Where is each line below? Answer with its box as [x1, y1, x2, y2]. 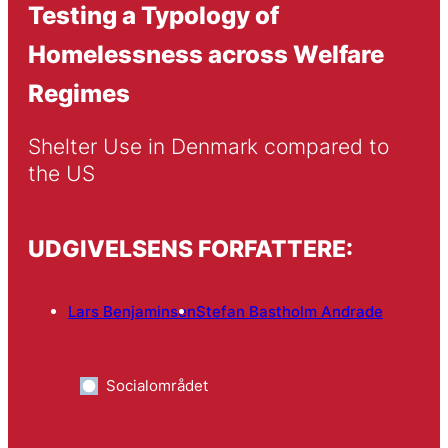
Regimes [27, 77, 130, 108]
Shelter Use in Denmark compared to [27, 134, 389, 160]
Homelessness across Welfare [27, 38, 384, 69]
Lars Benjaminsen [67, 302, 196, 322]
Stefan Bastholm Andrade [195, 302, 383, 322]
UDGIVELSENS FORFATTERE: [27, 234, 353, 262]
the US [27, 161, 95, 187]
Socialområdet [105, 376, 208, 396]
